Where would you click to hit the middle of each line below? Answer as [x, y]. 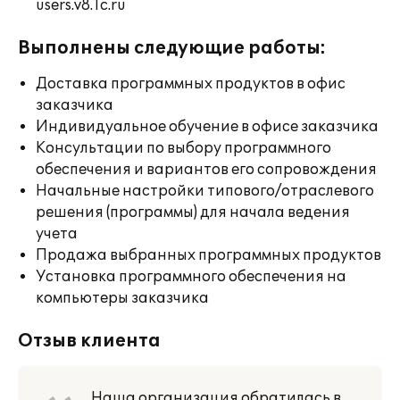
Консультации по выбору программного [183, 148]
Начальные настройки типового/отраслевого [205, 191]
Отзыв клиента [89, 341]
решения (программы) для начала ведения [193, 212]
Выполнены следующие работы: [172, 48]
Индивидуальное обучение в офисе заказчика [207, 127]
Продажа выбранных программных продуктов [208, 255]
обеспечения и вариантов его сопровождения [206, 170]
